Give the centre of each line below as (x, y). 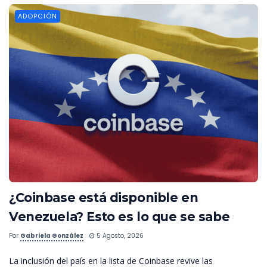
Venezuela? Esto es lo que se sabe (119, 216)
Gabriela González (52, 235)
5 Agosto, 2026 (119, 235)
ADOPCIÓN (38, 16)
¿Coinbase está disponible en (104, 197)
